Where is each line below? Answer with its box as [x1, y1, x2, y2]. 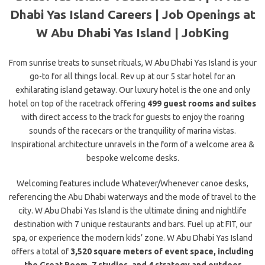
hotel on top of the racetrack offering [9, 99, 147, 108]
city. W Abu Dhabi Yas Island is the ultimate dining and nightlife [18, 206, 247, 215]
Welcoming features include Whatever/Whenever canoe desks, [17, 179, 248, 188]
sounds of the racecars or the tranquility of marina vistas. [29, 126, 236, 135]
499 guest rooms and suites [147, 99, 256, 108]
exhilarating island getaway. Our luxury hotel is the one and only [15, 85, 250, 95]
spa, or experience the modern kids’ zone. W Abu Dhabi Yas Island [12, 233, 253, 243]
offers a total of [11, 247, 70, 256]
